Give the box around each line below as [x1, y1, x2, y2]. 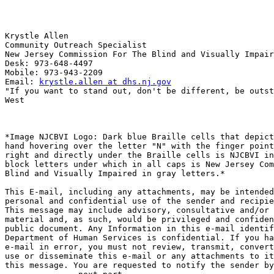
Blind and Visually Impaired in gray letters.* [5, 169, 225, 179]
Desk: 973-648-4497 [5, 59, 93, 68]
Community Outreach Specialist [5, 40, 147, 50]
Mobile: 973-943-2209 [5, 68, 103, 78]
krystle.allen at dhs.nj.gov [39, 77, 171, 87]
